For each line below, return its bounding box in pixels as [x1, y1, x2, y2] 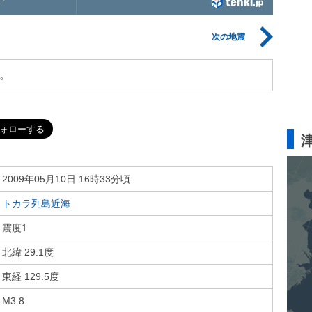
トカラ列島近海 [2, 198, 70, 209]
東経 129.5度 [2, 271, 59, 282]
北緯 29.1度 [2, 247, 54, 258]
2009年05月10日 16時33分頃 [2, 173, 130, 185]
